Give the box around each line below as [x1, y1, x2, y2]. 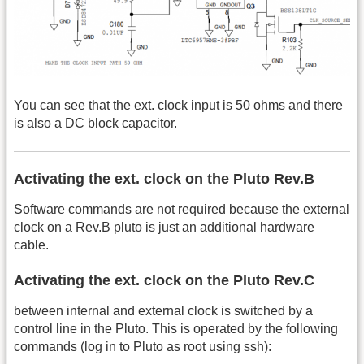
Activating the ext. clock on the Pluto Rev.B [14, 170, 314, 187]
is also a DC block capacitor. [14, 116, 177, 131]
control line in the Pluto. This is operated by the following [14, 322, 338, 336]
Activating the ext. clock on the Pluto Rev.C [14, 272, 314, 289]
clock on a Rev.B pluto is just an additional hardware [14, 219, 314, 234]
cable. [14, 237, 49, 252]
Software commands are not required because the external [14, 201, 349, 216]
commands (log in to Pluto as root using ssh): [14, 340, 271, 354]
